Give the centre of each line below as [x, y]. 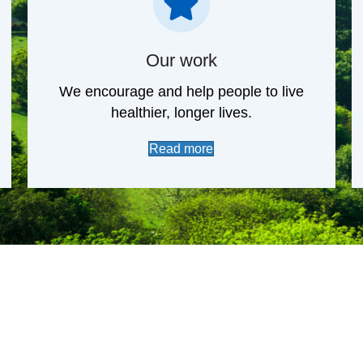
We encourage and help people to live [181, 141]
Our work [181, 110]
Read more [181, 199]
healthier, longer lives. [181, 162]
